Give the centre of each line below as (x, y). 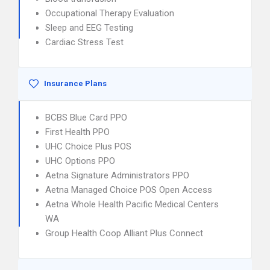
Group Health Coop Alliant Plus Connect (124, 233)
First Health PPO (77, 132)
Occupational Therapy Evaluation (110, 13)
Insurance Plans (75, 83)
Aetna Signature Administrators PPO (117, 175)
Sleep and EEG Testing (89, 28)
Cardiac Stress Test (84, 42)
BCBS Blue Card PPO (86, 118)
